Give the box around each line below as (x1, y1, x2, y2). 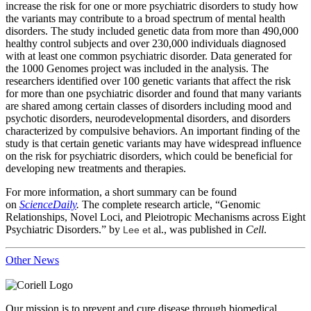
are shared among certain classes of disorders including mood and (6, 99, 292, 112)
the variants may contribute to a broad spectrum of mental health (6, 12, 285, 24)
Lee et (123, 224, 151, 235)
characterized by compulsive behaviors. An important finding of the (6, 124, 300, 137)
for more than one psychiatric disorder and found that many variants (6, 87, 301, 99)
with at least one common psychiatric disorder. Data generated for (6, 49, 292, 62)
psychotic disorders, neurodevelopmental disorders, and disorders (6, 112, 290, 124)
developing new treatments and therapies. (6, 162, 186, 174)
